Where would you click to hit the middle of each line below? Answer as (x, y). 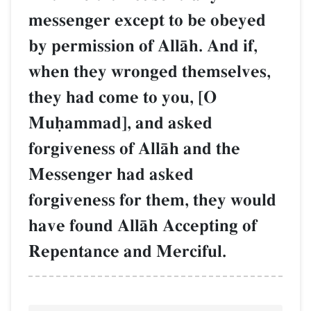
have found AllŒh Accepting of (143, 226)
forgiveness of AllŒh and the (134, 149)
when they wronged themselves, (150, 72)
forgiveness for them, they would (152, 200)
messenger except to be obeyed (147, 20)
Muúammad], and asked (120, 123)
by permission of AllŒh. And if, (143, 46)
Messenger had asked (111, 174)
